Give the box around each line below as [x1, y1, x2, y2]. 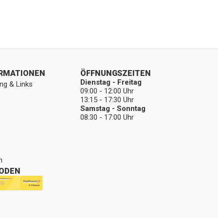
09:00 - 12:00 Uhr [80, 87, 134, 95]
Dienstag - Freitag [80, 78, 142, 87]
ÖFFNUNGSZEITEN [80, 69, 151, 78]
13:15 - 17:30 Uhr [80, 95, 134, 104]
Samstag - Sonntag [80, 104, 145, 113]
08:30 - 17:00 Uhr [80, 113, 134, 122]
